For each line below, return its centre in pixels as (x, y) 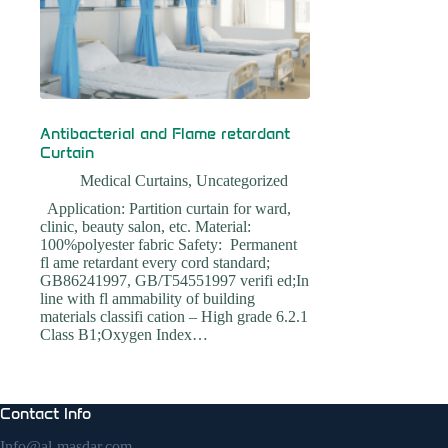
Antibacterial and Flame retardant (165, 133)
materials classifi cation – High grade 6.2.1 (174, 316)
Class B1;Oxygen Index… (124, 334)
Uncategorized (242, 180)
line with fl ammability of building (147, 298)
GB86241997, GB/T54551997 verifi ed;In (174, 280)
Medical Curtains (134, 180)
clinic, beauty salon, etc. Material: (145, 226)
